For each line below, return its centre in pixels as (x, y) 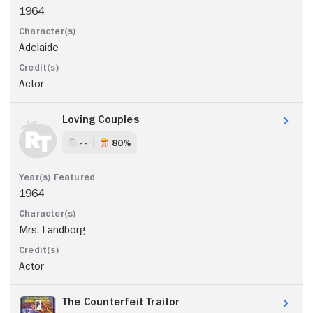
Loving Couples (101, 119)
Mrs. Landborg (52, 230)
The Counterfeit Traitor (121, 301)
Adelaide (39, 47)
